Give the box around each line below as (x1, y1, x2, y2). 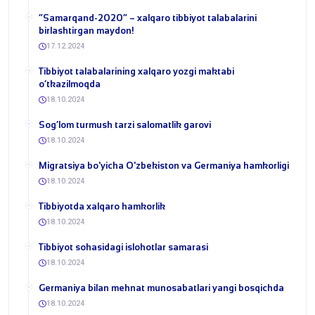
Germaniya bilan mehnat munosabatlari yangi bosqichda (39, 283, 284, 293)
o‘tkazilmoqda (39, 79, 101, 89)
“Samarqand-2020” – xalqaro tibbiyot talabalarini (39, 13, 257, 23)
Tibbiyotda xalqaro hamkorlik (39, 201, 165, 212)
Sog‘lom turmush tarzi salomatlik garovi (39, 120, 211, 130)
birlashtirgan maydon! (39, 25, 134, 36)
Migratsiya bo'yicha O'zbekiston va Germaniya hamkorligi (39, 160, 289, 171)
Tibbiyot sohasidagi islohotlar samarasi (39, 242, 208, 252)
